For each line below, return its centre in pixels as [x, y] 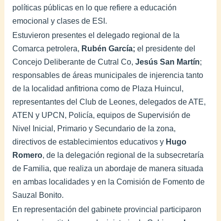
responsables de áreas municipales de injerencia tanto [108, 75]
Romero [28, 155]
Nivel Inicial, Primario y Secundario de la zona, [94, 128]
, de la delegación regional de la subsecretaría [123, 155]
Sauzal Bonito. [38, 195]
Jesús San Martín [168, 62]
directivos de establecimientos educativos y [89, 142]
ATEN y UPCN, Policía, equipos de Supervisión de [102, 115]
